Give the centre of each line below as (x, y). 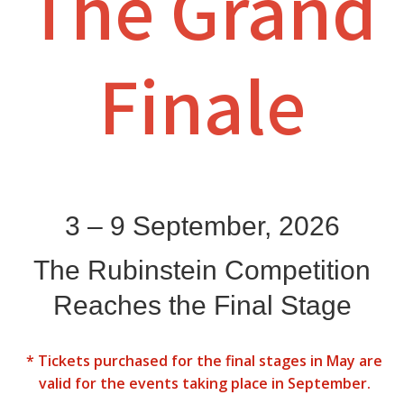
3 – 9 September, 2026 (202, 225)
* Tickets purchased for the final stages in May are (204, 360)
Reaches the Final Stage (202, 305)
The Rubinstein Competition (202, 270)
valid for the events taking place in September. (204, 383)
